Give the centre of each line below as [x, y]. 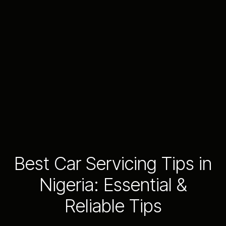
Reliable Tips [113, 206]
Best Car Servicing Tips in [113, 163]
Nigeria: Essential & [113, 184]
